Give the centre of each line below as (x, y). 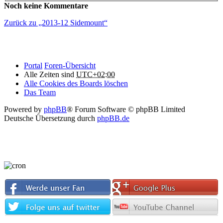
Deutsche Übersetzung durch (51, 118)
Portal (33, 65)
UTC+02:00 (96, 74)
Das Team (40, 92)
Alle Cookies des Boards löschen (76, 83)
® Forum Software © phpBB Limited (126, 109)
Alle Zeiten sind (50, 74)
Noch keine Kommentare (46, 6)
